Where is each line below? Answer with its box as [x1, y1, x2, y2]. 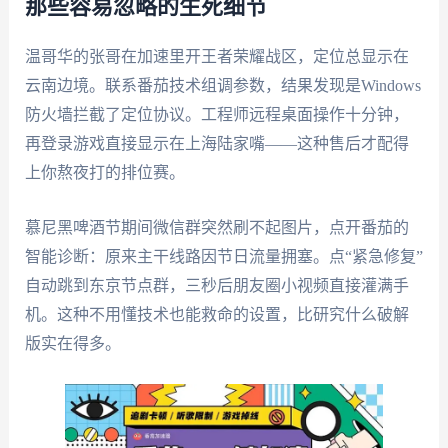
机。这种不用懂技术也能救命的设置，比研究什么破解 [24, 305, 409, 323]
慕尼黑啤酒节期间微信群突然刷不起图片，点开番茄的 [24, 218, 409, 236]
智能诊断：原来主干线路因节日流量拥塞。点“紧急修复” [24, 247, 423, 265]
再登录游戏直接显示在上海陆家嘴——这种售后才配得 [24, 135, 409, 153]
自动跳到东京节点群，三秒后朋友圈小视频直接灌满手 [24, 276, 409, 294]
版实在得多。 [24, 334, 121, 352]
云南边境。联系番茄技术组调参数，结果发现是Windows [24, 77, 421, 95]
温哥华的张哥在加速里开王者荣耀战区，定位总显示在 [24, 48, 409, 66]
